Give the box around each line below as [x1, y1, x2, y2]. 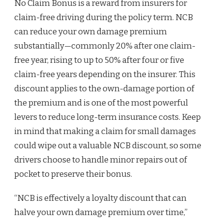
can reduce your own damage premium [14, 27, 167, 37]
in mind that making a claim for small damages [14, 126, 196, 137]
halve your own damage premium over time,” [14, 207, 188, 218]
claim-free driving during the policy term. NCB [14, 12, 193, 23]
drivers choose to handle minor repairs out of [14, 155, 187, 165]
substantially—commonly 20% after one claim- [14, 41, 195, 52]
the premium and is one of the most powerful [14, 98, 188, 109]
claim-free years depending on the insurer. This [14, 69, 195, 80]
